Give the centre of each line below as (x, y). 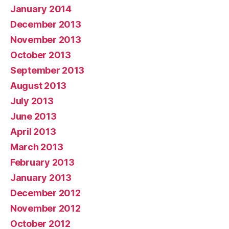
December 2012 (45, 193)
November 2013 (46, 39)
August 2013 (39, 85)
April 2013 (33, 131)
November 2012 (45, 208)
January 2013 (41, 177)
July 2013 (32, 101)
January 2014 (41, 9)
